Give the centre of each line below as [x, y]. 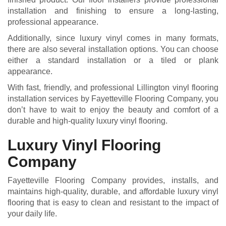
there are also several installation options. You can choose [113, 49]
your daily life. [32, 213]
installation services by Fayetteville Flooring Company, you [113, 98]
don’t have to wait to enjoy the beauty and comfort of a [113, 109]
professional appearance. [53, 22]
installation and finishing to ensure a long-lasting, [113, 11]
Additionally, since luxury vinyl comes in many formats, [113, 38]
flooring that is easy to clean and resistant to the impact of [113, 202]
